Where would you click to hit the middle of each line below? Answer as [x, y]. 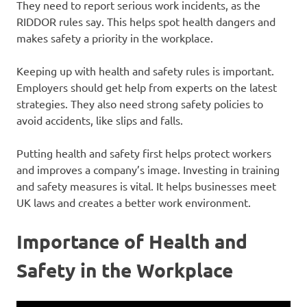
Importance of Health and [132, 241]
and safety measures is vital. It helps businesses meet [146, 186]
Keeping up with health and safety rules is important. [145, 71]
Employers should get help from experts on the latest [147, 87]
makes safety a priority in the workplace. [115, 38]
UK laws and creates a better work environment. [134, 202]
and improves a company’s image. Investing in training [148, 170]
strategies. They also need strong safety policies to [140, 104]
